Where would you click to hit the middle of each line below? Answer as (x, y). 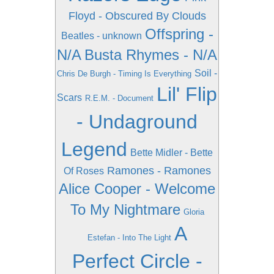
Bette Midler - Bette (172, 153)
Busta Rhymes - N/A (151, 55)
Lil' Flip (187, 94)
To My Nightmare (125, 209)
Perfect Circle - (137, 261)
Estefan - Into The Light (129, 238)
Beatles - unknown (101, 36)
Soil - (206, 73)
